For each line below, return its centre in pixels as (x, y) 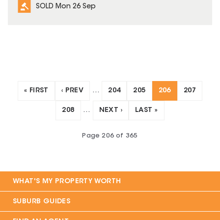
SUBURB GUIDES (42, 202)
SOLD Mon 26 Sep (66, 7)
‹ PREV (72, 91)
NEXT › (111, 111)
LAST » (147, 111)
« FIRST (36, 91)
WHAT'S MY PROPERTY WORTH (67, 182)
